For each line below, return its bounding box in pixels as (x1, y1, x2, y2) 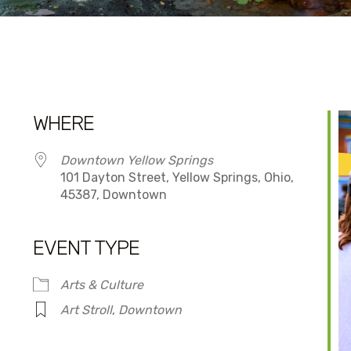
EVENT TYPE (32, 236, 139, 261)
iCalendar (76, 254, 132, 270)
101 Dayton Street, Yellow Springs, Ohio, (60, 170, 294, 186)
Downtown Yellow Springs (60, 153, 213, 168)
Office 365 (231, 254, 290, 270)
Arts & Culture (60, 277, 143, 293)
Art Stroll (60, 302, 112, 318)
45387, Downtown (60, 187, 167, 203)
